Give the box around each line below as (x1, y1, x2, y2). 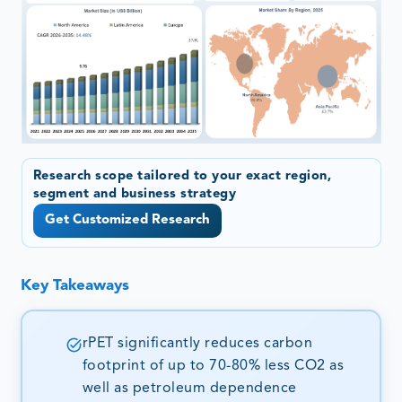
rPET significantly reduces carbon (82, 336, 313, 352)
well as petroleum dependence (82, 381, 297, 397)
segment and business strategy (32, 187, 236, 201)
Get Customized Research (44, 214, 210, 228)
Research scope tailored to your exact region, (32, 169, 331, 183)
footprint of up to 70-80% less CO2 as (82, 359, 345, 374)
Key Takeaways (21, 277, 130, 293)
